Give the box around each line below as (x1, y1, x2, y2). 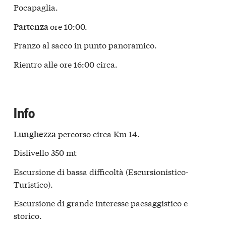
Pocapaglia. (14, 1, 58, 13)
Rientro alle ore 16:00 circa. (14, 58, 118, 70)
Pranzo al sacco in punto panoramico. (14, 39, 157, 51)
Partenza (14, 20, 50, 32)
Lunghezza (14, 128, 56, 140)
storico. (14, 209, 42, 221)
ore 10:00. (50, 20, 87, 32)
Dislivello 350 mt (14, 146, 77, 158)
